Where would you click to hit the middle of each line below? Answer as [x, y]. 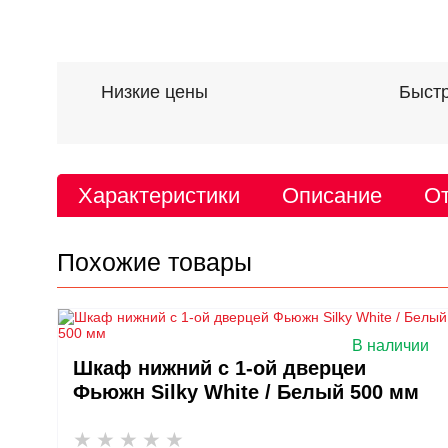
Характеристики [159, 195]
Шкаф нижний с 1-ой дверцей [219, 368]
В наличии [390, 345]
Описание [332, 195]
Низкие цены [154, 92]
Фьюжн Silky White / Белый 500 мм [246, 392]
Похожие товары [154, 262]
